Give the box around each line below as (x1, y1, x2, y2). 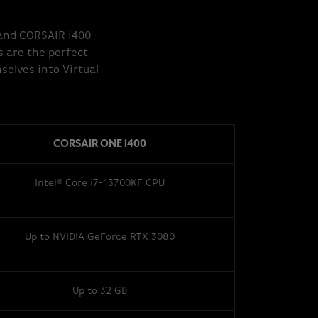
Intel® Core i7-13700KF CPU (35, 177, 165, 188)
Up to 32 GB (72, 285, 128, 296)
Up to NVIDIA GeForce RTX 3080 (25, 231, 175, 242)
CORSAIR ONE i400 (53, 138, 146, 150)
